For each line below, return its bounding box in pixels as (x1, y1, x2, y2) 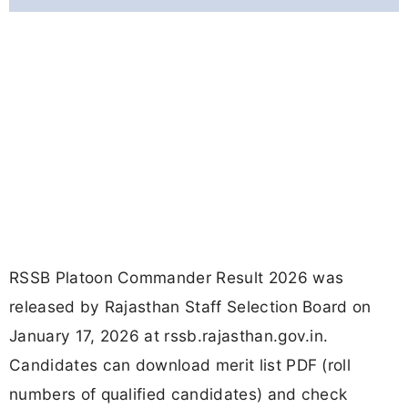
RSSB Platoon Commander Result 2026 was (9, 268, 344, 288)
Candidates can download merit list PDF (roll (9, 355, 352, 375)
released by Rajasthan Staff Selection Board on (9, 297, 372, 317)
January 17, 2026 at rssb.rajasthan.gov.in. (9, 326, 329, 346)
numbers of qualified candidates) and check (9, 384, 348, 404)
